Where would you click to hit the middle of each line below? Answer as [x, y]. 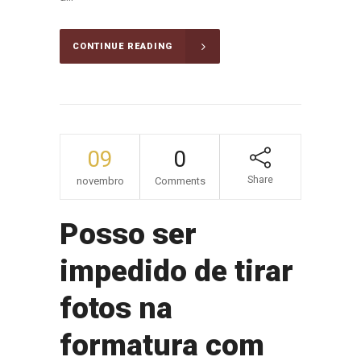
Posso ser [128, 234]
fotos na [116, 308]
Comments [180, 180]
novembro [100, 180]
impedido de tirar [176, 271]
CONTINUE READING [122, 46]
